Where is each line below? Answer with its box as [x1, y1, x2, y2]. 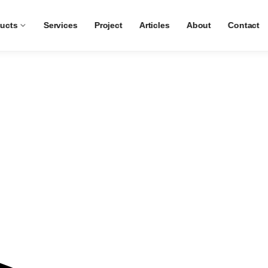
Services [43, 21, 78, 30]
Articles [139, 21, 170, 30]
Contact [227, 21, 260, 30]
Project [94, 21, 123, 30]
